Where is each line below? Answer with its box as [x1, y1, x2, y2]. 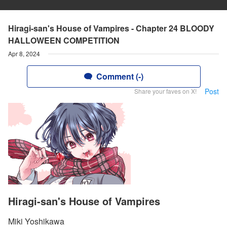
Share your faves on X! [134, 87, 197, 95]
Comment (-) [96, 70, 143, 82]
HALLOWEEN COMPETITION [8, 34, 120, 46]
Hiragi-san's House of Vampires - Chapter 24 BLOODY [8, 22, 214, 34]
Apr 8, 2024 [8, 49, 40, 58]
